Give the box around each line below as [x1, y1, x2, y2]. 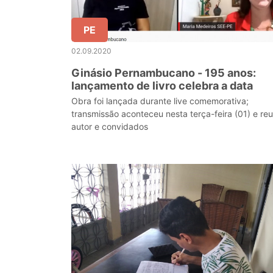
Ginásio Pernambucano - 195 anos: [71, 66, 256, 79]
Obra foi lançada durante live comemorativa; [71, 96, 249, 106]
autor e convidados [71, 121, 148, 132]
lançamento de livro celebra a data [71, 79, 253, 92]
